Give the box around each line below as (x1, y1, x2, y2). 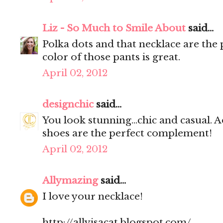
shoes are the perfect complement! (42, 127, 212, 139)
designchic (42, 99, 94, 111)
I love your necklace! (42, 191, 143, 203)
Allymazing (42, 175, 98, 187)
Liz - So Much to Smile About (42, 22, 186, 34)
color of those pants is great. (42, 51, 180, 63)
